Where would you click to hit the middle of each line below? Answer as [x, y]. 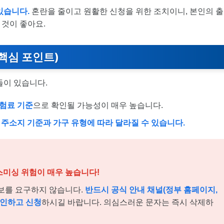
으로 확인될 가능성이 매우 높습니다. [98, 105]
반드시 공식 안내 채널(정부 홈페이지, [151, 190]
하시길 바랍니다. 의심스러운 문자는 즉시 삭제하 [127, 202]
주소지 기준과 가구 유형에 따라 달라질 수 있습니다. [93, 122]
